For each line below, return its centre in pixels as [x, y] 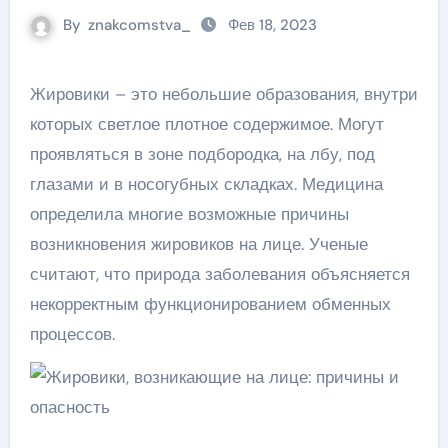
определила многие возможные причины [189, 214]
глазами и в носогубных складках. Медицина [206, 184]
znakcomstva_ [139, 25]
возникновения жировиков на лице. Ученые [198, 244]
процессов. [72, 334]
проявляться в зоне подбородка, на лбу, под [202, 154]
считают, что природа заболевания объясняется [219, 274]
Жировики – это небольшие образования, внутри [37, 94]
